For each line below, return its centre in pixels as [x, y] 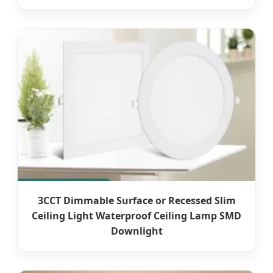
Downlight [136, 231]
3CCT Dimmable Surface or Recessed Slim [136, 201]
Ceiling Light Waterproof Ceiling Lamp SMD [136, 216]
